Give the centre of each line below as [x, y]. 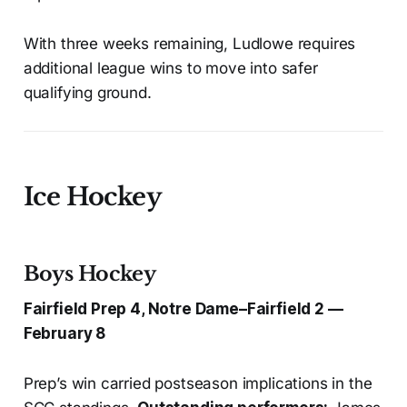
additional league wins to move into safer [170, 69]
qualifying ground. [87, 93]
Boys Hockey [89, 274]
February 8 [65, 334]
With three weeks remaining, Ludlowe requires [189, 44]
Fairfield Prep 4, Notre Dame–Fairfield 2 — [183, 309]
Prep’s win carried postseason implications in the [198, 384]
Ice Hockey [93, 197]
